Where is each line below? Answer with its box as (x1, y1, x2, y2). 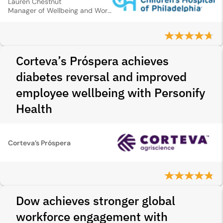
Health (16, 101, 52, 116)
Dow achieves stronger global (16, 193, 175, 209)
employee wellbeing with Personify (16, 85, 205, 101)
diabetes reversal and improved (16, 69, 187, 85)
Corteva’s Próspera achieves (16, 53, 169, 69)
